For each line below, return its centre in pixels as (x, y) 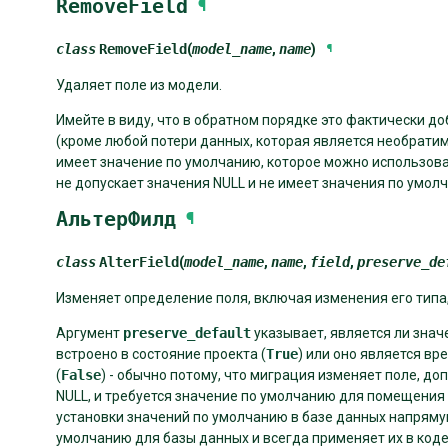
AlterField (139, 262)
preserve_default (187, 333)
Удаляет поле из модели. (139, 85)
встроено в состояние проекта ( (161, 354)
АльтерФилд (116, 219)
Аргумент (89, 333)
